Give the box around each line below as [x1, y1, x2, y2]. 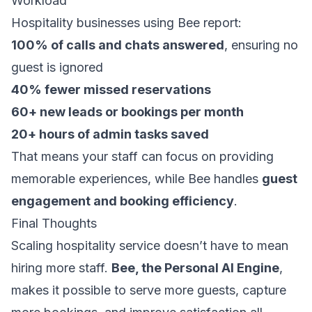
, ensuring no [224, 38, 298, 52]
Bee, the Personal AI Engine [111, 260, 279, 275]
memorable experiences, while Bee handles [11, 171, 262, 186]
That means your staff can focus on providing [11, 149, 274, 164]
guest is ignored [11, 60, 103, 75]
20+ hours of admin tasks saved [11, 127, 209, 141]
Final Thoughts [11, 216, 97, 231]
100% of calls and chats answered [11, 38, 224, 52]
